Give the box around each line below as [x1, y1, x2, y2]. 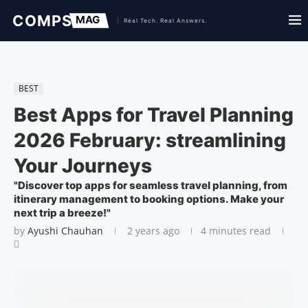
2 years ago [124, 224, 179, 237]
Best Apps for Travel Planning [14, 103, 294, 126]
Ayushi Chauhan [27, 224, 103, 237]
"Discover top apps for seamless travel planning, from [14, 179, 287, 192]
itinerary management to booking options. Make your [14, 192, 284, 206]
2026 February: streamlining [14, 129, 286, 152]
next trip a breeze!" [14, 206, 111, 219]
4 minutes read [201, 224, 271, 237]
